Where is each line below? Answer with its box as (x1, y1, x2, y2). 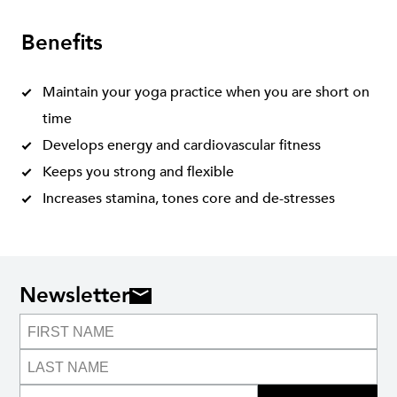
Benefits (21, 28, 103, 58)
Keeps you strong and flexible (43, 162, 234, 182)
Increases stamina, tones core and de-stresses (43, 189, 335, 208)
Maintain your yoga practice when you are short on (43, 82, 370, 102)
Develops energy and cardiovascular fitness (43, 136, 321, 155)
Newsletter (19, 281, 129, 310)
